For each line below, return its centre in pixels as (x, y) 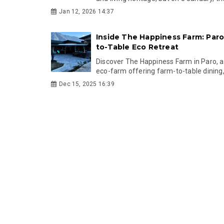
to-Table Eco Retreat (137, 47)
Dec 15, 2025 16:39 (87, 84)
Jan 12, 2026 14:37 (86, 11)
